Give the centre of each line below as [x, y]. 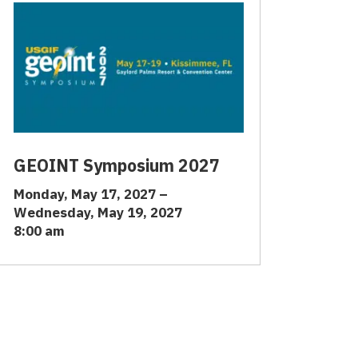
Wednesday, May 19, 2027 [98, 212]
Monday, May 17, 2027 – [91, 194]
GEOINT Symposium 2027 [117, 165]
